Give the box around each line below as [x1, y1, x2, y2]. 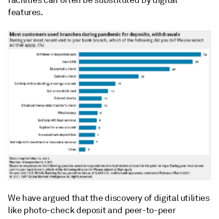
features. [8, 7, 43, 18]
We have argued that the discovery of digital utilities [8, 192, 210, 203]
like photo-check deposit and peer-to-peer [8, 204, 176, 216]
